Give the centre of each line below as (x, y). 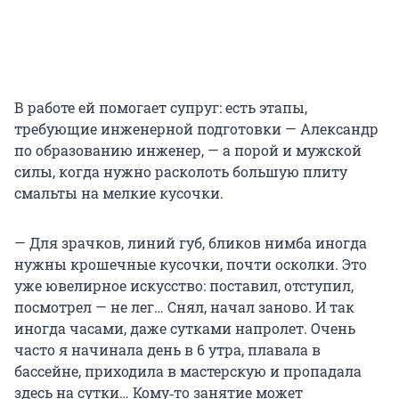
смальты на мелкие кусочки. (119, 193)
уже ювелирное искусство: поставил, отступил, (184, 286)
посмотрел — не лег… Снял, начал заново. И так (184, 307)
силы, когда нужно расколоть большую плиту (181, 172)
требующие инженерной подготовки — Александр (196, 129)
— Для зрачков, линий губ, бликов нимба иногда (191, 243)
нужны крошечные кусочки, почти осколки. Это (191, 265)
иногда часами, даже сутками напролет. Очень (185, 329)
